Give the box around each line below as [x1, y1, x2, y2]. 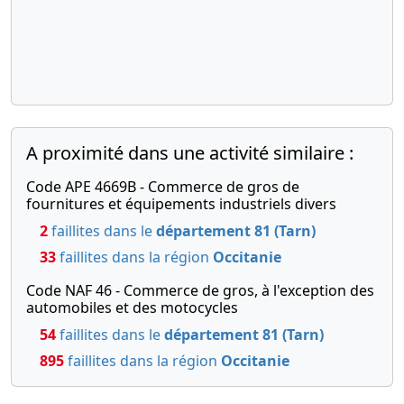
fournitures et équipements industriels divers [26, 194, 336, 215]
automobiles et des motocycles [26, 298, 238, 318]
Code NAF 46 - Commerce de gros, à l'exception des [26, 280, 374, 301]
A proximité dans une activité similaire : [26, 141, 353, 166]
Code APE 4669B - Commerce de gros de [26, 177, 299, 197]
